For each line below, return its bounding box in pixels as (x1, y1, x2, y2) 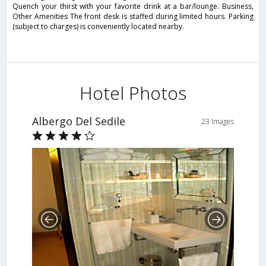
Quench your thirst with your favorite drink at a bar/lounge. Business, (12, 1, 254, 12)
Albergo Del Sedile (31, 114, 125, 129)
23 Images (201, 116, 235, 127)
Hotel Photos (80, 81, 186, 106)
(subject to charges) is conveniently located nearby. (12, 21, 184, 32)
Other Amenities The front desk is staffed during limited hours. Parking (12, 11, 254, 22)
